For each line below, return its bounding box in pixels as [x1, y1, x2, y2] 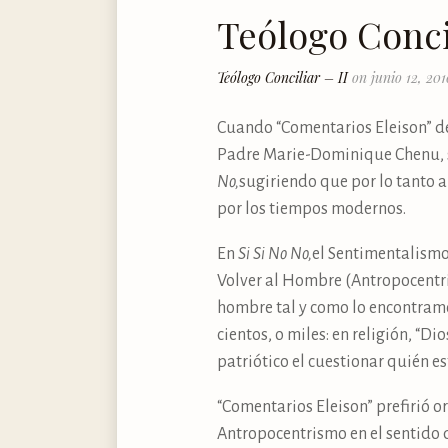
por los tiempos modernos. [217, 199, 406, 218]
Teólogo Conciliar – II [217, 67, 352, 87]
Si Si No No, [238, 244, 312, 263]
